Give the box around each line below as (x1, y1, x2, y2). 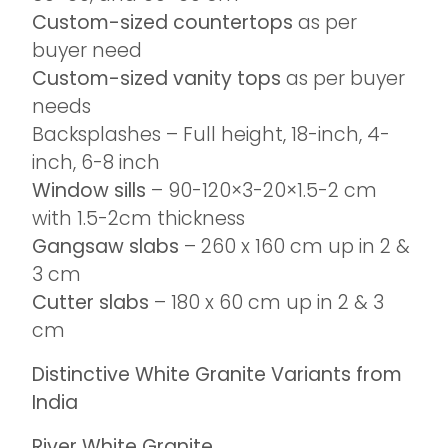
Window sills (32, 177, 146, 204)
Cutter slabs (32, 289, 149, 316)
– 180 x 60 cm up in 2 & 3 (149, 289, 384, 316)
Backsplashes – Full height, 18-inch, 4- (32, 121, 390, 148)
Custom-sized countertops (32, 9, 293, 36)
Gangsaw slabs (32, 233, 179, 260)
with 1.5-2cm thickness (32, 205, 245, 232)
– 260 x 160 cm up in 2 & (179, 233, 410, 260)
